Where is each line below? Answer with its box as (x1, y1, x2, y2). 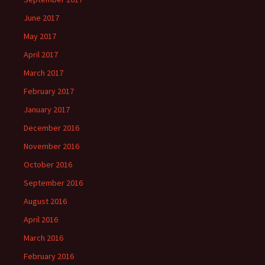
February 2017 (24, 86, 74, 97)
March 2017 (24, 67, 63, 79)
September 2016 (24, 177, 83, 189)
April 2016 (24, 214, 58, 225)
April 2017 (24, 49, 58, 60)
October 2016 (24, 159, 72, 170)
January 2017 (24, 104, 70, 115)
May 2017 (24, 31, 56, 42)
